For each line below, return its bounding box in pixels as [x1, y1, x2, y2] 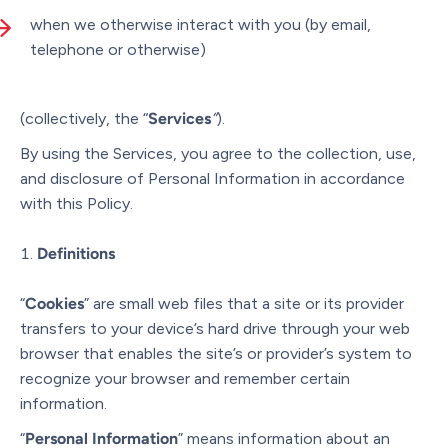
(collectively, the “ [20, 108, 148, 128]
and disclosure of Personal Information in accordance [20, 168, 405, 188]
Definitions [37, 243, 115, 263]
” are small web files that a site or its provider [84, 293, 404, 313]
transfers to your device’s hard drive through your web [20, 318, 410, 338]
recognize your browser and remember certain [20, 368, 350, 388]
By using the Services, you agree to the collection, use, [20, 143, 416, 163]
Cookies [25, 293, 84, 313]
